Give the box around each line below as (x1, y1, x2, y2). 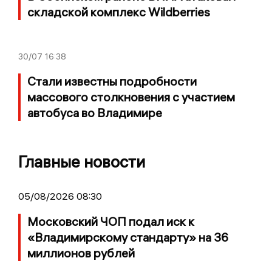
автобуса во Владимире (27, 105, 162, 121)
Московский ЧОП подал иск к (27, 214, 194, 229)
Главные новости (18, 152, 145, 172)
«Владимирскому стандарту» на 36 (27, 229, 228, 245)
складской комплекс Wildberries (27, 4, 210, 20)
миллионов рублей (27, 245, 135, 261)
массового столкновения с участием (27, 89, 235, 105)
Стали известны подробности (27, 73, 197, 89)
